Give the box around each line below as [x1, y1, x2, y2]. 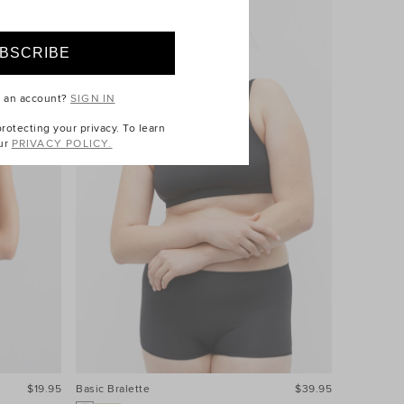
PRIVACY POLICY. [11, 136, 113, 151]
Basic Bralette [76, 381, 150, 396]
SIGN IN [70, 92, 115, 106]
